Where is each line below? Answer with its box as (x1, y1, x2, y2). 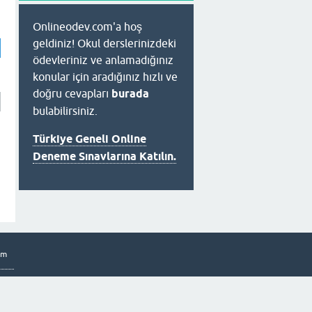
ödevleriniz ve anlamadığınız (33, 54, 173, 66)
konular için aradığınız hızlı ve (33, 70, 178, 83)
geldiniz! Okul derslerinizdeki (33, 37, 176, 49)
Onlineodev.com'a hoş (33, 20, 142, 33)
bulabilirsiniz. (33, 104, 97, 117)
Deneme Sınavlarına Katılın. (33, 150, 176, 163)
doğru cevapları (33, 87, 111, 100)
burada (111, 87, 149, 100)
